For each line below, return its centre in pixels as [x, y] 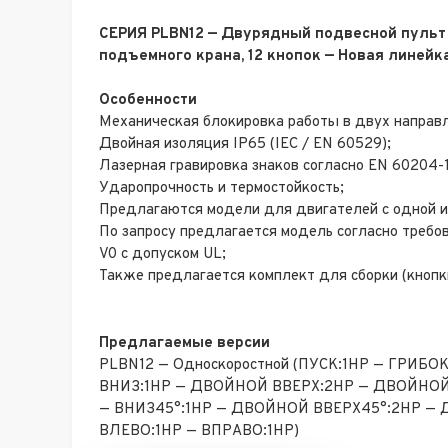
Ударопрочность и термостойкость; [221, 189]
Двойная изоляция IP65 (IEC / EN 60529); [245, 145]
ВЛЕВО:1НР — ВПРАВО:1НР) [199, 431]
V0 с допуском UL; [162, 255]
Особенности [148, 101]
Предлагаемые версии [184, 343]
